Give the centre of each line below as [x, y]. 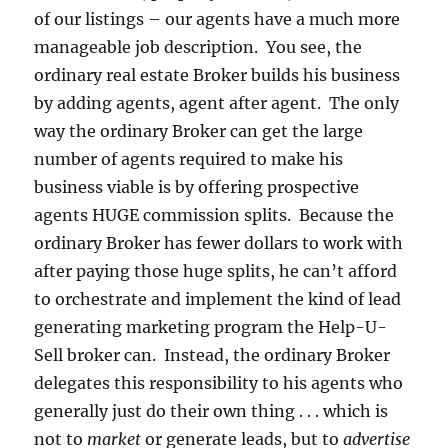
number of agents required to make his [189, 159]
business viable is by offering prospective [197, 187]
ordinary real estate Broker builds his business [217, 75]
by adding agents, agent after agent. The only [217, 103]
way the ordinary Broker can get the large [199, 131]
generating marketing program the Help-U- [211, 327]
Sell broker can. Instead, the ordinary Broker [212, 355]
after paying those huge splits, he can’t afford [216, 271]
